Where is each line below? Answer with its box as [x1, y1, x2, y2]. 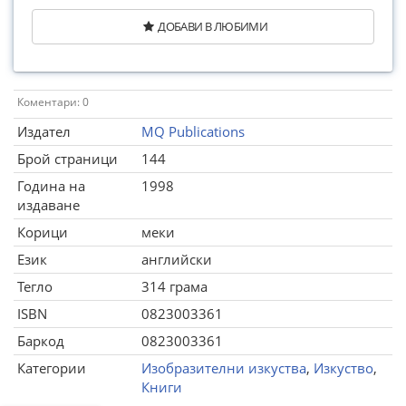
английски [141, 250, 212, 268]
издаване [17, 196, 80, 214]
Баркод [17, 332, 64, 350]
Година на [17, 177, 85, 195]
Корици [17, 223, 68, 241]
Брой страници [17, 150, 118, 168]
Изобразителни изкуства [141, 359, 306, 377]
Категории [17, 359, 86, 377]
